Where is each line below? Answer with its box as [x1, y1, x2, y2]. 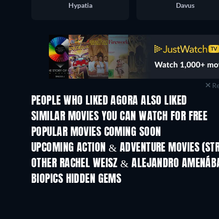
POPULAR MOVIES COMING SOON [31, 127, 161, 138]
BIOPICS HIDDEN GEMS [31, 174, 122, 185]
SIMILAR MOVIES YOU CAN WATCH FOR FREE [31, 111, 208, 122]
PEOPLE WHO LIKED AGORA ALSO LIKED [31, 95, 187, 107]
